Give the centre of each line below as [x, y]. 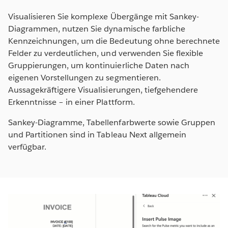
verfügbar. [27, 147]
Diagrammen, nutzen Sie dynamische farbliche [97, 29]
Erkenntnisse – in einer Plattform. [72, 102]
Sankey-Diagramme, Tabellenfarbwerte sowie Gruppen [112, 123]
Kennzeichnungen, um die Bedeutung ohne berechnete [114, 41]
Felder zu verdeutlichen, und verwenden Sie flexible [106, 53]
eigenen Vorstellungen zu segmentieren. [84, 78]
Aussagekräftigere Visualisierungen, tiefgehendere [103, 90]
